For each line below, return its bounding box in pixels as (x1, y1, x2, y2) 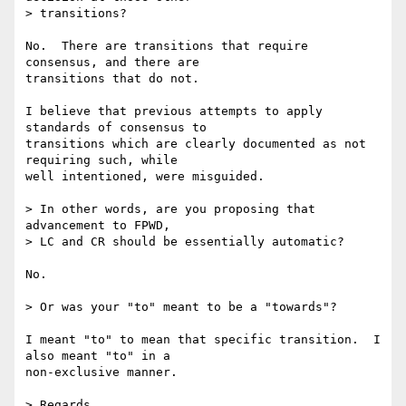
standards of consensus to (25, 121, 214, 135)
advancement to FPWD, (25, 218, 178, 233)
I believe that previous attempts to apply (25, 104, 323, 119)
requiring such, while (25, 153, 185, 168)
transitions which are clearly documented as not (25, 137, 366, 151)
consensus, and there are (25, 55, 207, 70)
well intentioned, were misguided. (25, 169, 265, 184)
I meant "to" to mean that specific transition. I (25, 333, 381, 347)
